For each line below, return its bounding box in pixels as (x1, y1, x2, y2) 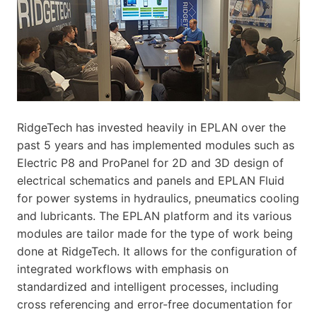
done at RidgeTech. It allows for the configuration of (17, 243, 297, 258)
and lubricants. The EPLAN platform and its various (17, 208, 292, 223)
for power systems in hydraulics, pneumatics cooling (17, 190, 299, 205)
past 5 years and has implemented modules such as (17, 137, 294, 152)
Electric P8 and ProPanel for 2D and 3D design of (17, 155, 284, 170)
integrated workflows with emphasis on (17, 261, 229, 276)
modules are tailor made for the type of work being (17, 226, 293, 241)
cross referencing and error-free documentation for (17, 296, 292, 311)
